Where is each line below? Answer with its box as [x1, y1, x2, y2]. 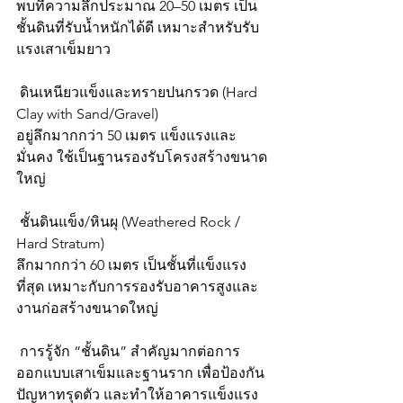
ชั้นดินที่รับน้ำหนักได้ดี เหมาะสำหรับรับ [16, 19, 259, 36]
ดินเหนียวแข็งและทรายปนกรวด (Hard [16, 84, 261, 101]
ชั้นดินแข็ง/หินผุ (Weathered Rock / [16, 213, 244, 230]
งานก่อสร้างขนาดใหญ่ [16, 300, 158, 317]
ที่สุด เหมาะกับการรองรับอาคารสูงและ [16, 278, 258, 295]
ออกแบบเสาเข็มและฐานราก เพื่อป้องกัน [16, 364, 264, 381]
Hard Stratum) [16, 235, 104, 252]
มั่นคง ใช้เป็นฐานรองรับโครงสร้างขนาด [16, 148, 267, 166]
